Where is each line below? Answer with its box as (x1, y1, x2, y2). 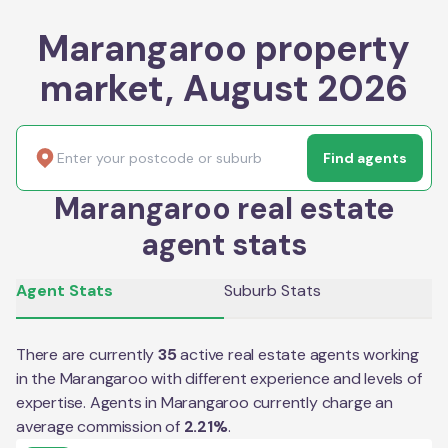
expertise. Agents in (16, 391, 161, 413)
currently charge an (248, 391, 393, 413)
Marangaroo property (38, 24, 410, 72)
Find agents (323, 148, 407, 167)
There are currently (16, 343, 158, 365)
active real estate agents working (180, 343, 419, 365)
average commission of (16, 415, 180, 437)
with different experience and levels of (147, 367, 422, 389)
